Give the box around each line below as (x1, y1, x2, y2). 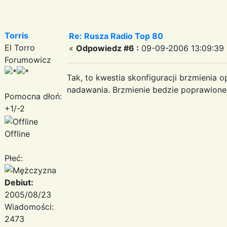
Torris (5, 30, 28, 41)
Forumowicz (5, 54, 51, 65)
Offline (5, 128, 30, 139)
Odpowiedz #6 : (76, 43, 139, 53)
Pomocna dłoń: (5, 91, 62, 101)
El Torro (5, 42, 35, 53)
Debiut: (5, 177, 33, 187)
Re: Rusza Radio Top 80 (69, 30, 163, 41)
